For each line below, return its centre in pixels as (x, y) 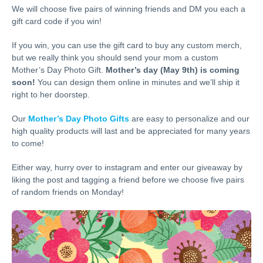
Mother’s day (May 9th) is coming (173, 70)
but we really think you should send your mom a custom (115, 58)
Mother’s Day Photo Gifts (79, 119)
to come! (28, 143)
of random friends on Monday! (68, 192)
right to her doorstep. (51, 95)
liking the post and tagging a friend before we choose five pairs (128, 180)
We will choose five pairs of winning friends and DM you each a (129, 9)
